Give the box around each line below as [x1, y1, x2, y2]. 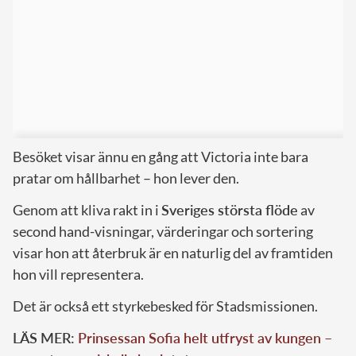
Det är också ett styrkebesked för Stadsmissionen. [13, 296, 318, 315]
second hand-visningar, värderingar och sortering [13, 222, 313, 240]
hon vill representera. [13, 265, 144, 283]
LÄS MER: [13, 328, 78, 346]
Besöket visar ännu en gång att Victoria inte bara [13, 147, 308, 165]
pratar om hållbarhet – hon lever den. [13, 168, 239, 187]
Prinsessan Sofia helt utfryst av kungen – [78, 328, 332, 346]
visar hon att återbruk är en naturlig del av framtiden [13, 243, 333, 261]
